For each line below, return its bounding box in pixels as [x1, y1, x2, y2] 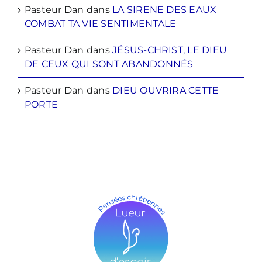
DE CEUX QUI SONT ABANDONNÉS [25, 58, 194, 70]
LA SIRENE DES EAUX [112, 4, 217, 16]
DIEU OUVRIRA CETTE [112, 85, 219, 96]
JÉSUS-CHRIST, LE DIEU [112, 44, 227, 56]
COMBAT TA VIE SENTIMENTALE [25, 18, 177, 30]
